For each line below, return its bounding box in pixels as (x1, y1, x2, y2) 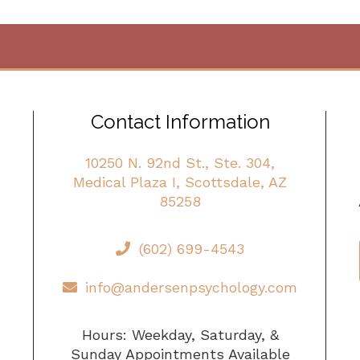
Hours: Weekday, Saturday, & (81, 325, 279, 343)
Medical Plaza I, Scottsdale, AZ (73, 174, 287, 190)
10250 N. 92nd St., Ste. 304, (85, 154, 275, 171)
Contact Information (90, 110, 270, 133)
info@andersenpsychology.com (85, 278, 298, 296)
